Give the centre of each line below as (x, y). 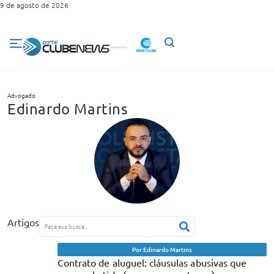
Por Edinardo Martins (162, 249)
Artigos (24, 222)
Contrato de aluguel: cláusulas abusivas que (152, 262)
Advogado (21, 95)
